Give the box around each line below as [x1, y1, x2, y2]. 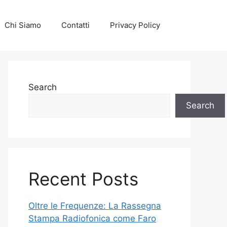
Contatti [61, 20, 90, 30]
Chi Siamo [5, 20, 41, 30]
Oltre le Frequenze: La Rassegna [28, 201, 161, 211]
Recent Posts [28, 168, 138, 190]
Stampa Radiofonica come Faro [28, 213, 156, 223]
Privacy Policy [110, 20, 160, 30]
